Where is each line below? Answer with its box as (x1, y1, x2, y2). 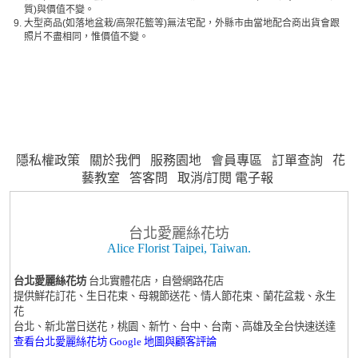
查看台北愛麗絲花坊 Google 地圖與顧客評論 (14, 335, 217, 348)
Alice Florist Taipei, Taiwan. (107, 241, 251, 255)
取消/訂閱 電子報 (177, 170, 273, 185)
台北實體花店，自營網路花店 (89, 274, 225, 287)
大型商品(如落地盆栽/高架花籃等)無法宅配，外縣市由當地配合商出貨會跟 (23, 17, 340, 29)
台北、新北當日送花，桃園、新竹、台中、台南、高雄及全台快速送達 (14, 320, 336, 332)
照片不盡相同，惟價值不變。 (23, 30, 149, 42)
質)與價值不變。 (23, 3, 94, 15)
